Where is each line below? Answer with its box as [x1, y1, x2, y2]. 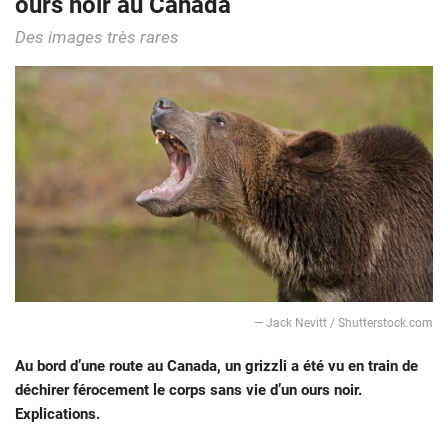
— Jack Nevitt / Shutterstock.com [254, 315, 433, 330]
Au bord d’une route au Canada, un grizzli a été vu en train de [15, 356, 418, 375]
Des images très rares [15, 28, 179, 48]
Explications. [15, 404, 100, 423]
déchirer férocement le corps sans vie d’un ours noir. [15, 380, 362, 399]
